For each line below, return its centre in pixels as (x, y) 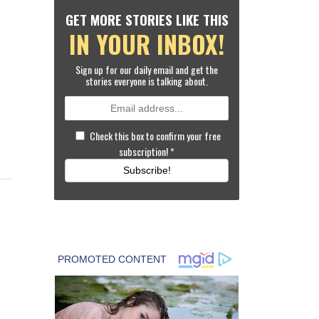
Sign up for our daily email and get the (147, 69)
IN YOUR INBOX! (147, 44)
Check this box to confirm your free (155, 136)
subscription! (145, 151)
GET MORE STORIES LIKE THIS (147, 20)
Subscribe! (147, 170)
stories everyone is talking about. (147, 81)
